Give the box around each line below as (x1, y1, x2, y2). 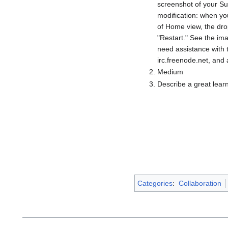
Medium (157, 68, 183, 76)
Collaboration (178, 179, 221, 188)
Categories (137, 179, 173, 188)
